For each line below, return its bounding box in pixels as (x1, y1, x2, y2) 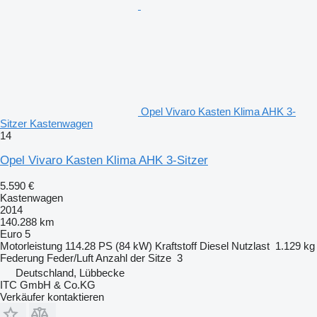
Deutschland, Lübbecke (16, 266, 125, 279)
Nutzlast (231, 239, 270, 252)
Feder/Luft (47, 251, 93, 264)
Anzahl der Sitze (96, 251, 171, 264)
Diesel (200, 239, 229, 252)
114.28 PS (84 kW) (65, 239, 152, 252)
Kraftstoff (155, 239, 197, 252)
